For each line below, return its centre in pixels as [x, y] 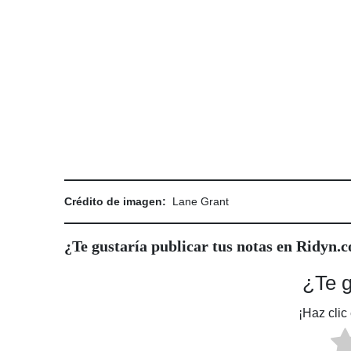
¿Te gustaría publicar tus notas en [180, 246]
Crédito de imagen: [118, 202]
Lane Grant [201, 202]
